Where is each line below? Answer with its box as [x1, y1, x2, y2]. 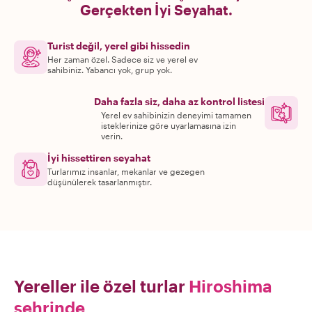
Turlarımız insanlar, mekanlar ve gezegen [47, 166, 205, 176]
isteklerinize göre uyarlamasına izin [100, 120, 236, 130]
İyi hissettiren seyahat [47, 152, 150, 164]
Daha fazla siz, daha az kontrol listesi [94, 95, 265, 107]
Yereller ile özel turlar [14, 276, 185, 296]
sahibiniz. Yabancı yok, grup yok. [47, 65, 172, 75]
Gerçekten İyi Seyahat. [79, 1, 233, 18]
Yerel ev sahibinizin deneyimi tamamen [100, 110, 251, 120]
